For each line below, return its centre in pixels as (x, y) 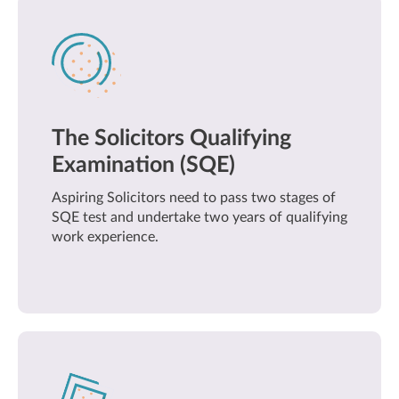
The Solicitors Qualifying (171, 138)
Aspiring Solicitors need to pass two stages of (194, 198)
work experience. (105, 237)
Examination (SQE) (143, 165)
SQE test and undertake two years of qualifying (199, 217)
